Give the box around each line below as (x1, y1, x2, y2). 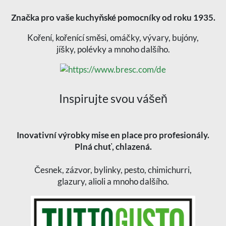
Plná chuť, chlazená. (74, 141, 152, 152)
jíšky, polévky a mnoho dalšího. (56, 43, 170, 54)
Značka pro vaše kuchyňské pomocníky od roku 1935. (11, 12, 215, 23)
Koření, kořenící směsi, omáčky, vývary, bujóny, (27, 32, 199, 43)
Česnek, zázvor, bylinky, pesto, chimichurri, (34, 164, 192, 175)
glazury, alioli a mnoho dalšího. (57, 176, 169, 187)
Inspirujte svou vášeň (59, 91, 167, 105)
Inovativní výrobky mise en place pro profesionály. (17, 129, 209, 140)
